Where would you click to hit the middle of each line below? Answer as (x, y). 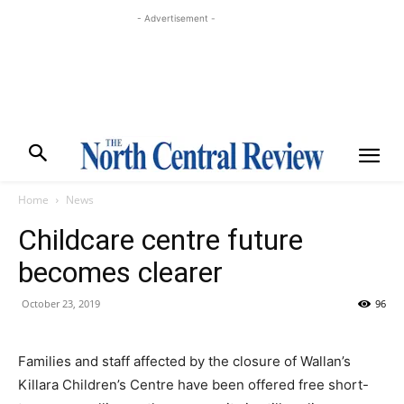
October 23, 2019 (61, 303)
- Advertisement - (176, 18)
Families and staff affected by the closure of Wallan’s (184, 361)
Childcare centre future (161, 240)
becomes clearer (120, 272)
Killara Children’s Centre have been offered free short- (193, 385)
